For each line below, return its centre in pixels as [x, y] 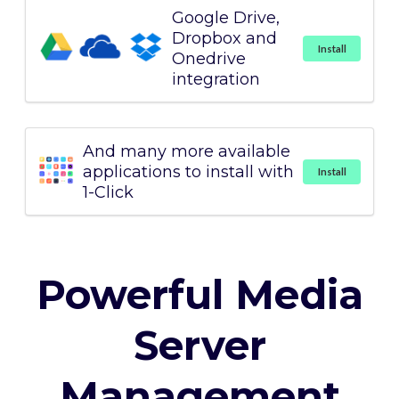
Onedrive [209, 59]
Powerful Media [199, 295]
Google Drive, [226, 18]
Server [199, 346]
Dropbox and [224, 38]
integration [216, 79]
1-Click [108, 192]
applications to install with [188, 172]
